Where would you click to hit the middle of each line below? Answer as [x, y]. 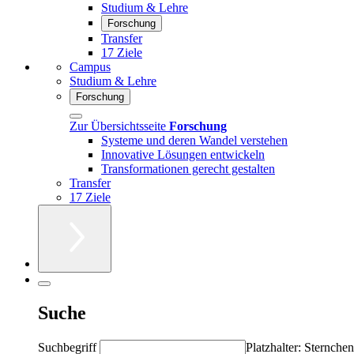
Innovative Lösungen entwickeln [183, 154]
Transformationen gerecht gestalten [188, 168]
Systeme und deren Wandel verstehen [194, 140]
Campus [90, 66]
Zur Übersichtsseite [119, 126]
